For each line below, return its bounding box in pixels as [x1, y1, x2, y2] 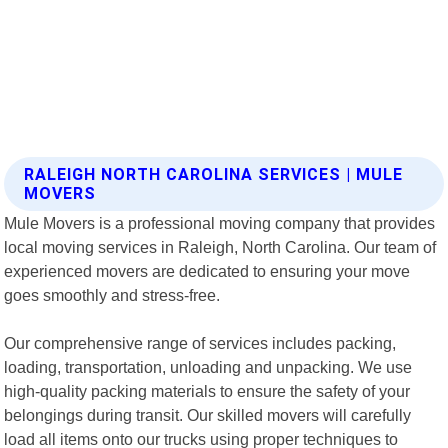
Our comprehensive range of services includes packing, [4, 333, 397, 352]
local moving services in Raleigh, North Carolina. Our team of [4, 237, 437, 256]
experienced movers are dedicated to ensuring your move [4, 261, 411, 280]
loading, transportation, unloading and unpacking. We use [4, 357, 413, 376]
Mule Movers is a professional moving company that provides [4, 213, 436, 232]
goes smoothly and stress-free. [4, 285, 221, 304]
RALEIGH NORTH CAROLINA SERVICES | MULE [24, 164, 404, 184]
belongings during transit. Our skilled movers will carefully [4, 405, 412, 424]
